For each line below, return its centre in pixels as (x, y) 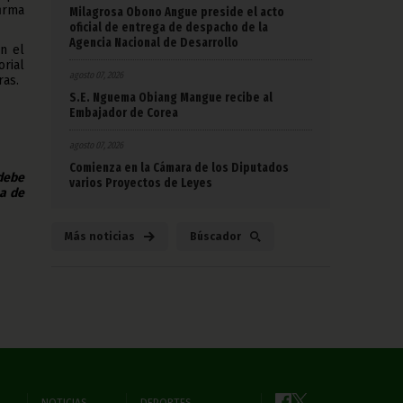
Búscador (215, 236)
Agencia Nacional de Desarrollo (154, 42)
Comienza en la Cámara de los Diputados (179, 167)
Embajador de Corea (124, 112)
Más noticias (100, 236)
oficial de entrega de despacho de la (169, 27)
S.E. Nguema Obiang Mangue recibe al (171, 97)
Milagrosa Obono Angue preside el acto (177, 12)
